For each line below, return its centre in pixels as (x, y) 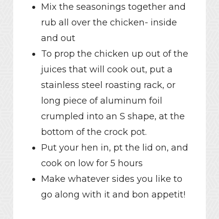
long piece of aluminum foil (101, 101)
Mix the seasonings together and (113, 7)
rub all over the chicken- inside (109, 23)
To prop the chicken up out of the (114, 54)
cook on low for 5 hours (92, 164)
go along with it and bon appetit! (113, 195)
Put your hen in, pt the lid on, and (114, 148)
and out (58, 38)
